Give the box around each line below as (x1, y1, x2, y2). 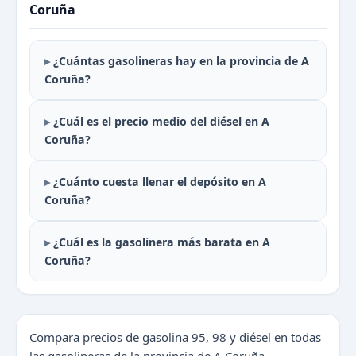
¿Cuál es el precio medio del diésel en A (53, 114, 269, 130)
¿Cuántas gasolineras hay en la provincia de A (53, 53, 309, 69)
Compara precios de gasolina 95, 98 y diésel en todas (29, 329, 321, 346)
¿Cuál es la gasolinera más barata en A (53, 234, 270, 250)
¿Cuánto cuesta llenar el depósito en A (53, 174, 266, 190)
